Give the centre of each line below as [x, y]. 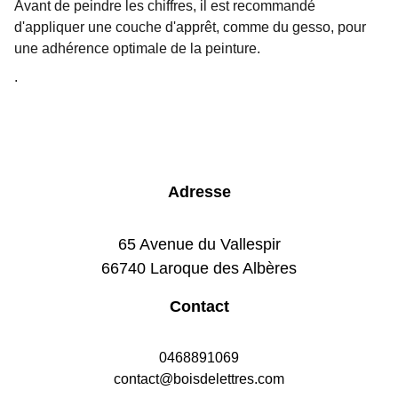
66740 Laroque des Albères [199, 268]
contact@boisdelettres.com [199, 379]
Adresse [199, 192]
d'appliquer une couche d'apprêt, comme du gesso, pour [190, 27]
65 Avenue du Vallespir [199, 244]
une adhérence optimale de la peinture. [137, 48]
